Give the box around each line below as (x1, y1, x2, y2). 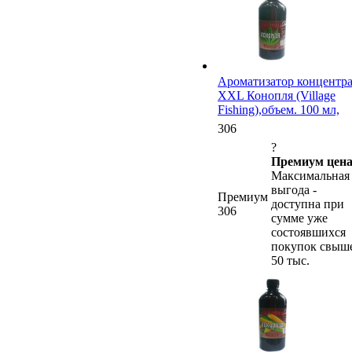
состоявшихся (271, 225, 346, 239)
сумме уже (271, 211, 328, 225)
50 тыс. (271, 253, 310, 267)
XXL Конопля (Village (218, 88, 335, 102)
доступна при (271, 196, 344, 211)
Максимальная (271, 168, 350, 182)
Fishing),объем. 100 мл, (218, 102, 339, 116)
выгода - (271, 182, 317, 196)
